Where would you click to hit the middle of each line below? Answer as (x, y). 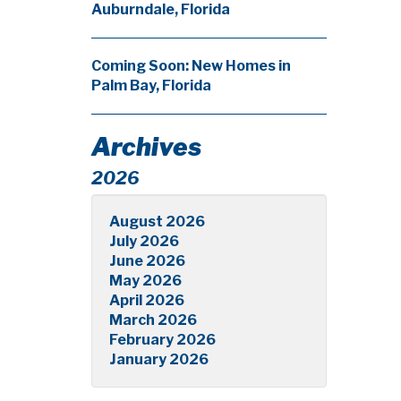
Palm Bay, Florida (151, 85)
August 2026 (157, 222)
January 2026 (159, 359)
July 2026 (144, 241)
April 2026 (147, 300)
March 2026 (153, 320)
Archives (146, 147)
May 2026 (145, 281)
